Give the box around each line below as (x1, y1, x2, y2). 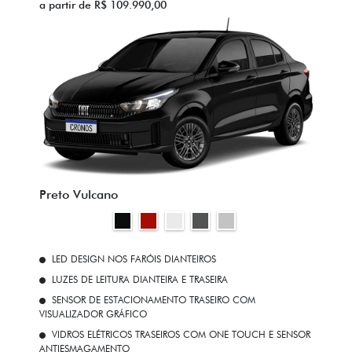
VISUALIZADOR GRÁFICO (39, 308, 147, 321)
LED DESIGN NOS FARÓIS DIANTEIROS (52, 253, 216, 266)
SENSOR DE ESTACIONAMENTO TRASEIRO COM (52, 294, 255, 306)
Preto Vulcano (39, 187, 118, 203)
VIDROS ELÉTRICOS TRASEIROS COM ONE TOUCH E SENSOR (52, 328, 310, 341)
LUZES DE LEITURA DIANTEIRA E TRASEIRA (52, 273, 228, 286)
